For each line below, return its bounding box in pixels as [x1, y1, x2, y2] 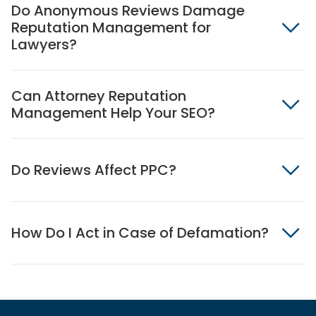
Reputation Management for [11, 18, 211, 37]
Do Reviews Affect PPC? [11, 160, 176, 180]
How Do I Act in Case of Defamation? [11, 223, 269, 243]
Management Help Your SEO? [11, 103, 215, 123]
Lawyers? [11, 35, 77, 54]
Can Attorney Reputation [11, 86, 186, 106]
